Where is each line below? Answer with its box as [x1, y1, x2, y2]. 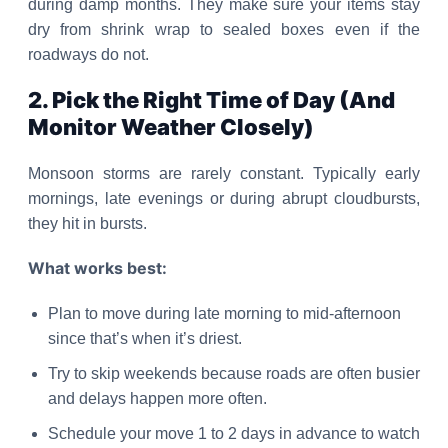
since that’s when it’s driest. [48, 330, 242, 347]
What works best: [28, 258, 167, 278]
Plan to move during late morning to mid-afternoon [48, 305, 401, 322]
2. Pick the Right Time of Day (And [28, 87, 395, 113]
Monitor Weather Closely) [28, 114, 314, 140]
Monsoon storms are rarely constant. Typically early [28, 165, 420, 182]
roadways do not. [28, 46, 149, 63]
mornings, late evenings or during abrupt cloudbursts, [28, 190, 420, 207]
